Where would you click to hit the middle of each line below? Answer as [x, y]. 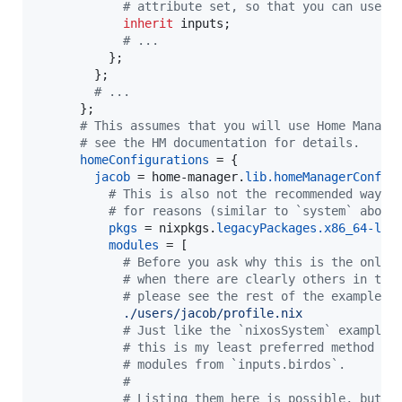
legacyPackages [267, 227]
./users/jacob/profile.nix [213, 313]
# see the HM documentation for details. [220, 142]
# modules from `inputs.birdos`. [234, 364]
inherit [148, 23]
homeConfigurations [144, 159]
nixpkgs [184, 227]
